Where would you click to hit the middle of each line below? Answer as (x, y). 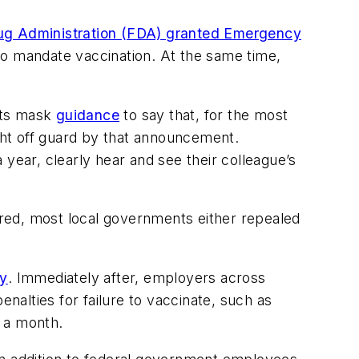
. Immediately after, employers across (137, 277)
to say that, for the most (204, 115)
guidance (88, 115)
